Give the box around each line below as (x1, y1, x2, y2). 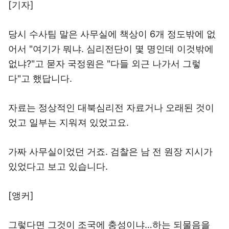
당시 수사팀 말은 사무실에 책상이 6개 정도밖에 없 (8, 29, 216, 39)
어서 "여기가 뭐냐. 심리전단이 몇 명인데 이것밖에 (8, 43, 214, 54)
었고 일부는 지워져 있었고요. (8, 117, 129, 128)
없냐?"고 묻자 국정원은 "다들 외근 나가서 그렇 (8, 58, 201, 69)
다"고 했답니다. (8, 73, 72, 84)
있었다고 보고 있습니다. (8, 161, 108, 172)
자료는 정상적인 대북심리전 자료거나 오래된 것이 (8, 102, 214, 113)
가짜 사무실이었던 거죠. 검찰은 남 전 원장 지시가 (8, 146, 213, 157)
